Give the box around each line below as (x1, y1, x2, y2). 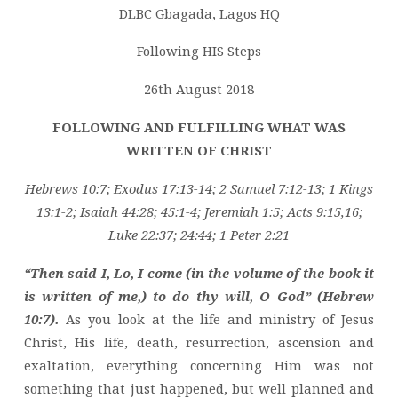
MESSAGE (23, 17, 125, 46)
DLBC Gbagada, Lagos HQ (118, 4, 280, 22)
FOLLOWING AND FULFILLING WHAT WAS (52, 118, 346, 137)
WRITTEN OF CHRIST (126, 141, 272, 160)
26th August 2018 (144, 80, 254, 99)
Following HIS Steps (137, 42, 261, 60)
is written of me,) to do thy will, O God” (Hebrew (23, 286, 375, 305)
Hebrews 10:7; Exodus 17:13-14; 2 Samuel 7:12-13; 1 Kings (25, 179, 373, 197)
